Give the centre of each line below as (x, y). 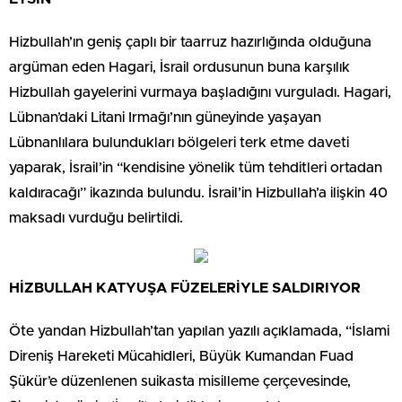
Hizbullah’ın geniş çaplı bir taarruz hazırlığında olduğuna (190, 42)
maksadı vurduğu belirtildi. (96, 218)
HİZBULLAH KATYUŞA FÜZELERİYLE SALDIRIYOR (185, 288)
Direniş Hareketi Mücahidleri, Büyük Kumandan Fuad (181, 356)
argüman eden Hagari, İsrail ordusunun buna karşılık (179, 67)
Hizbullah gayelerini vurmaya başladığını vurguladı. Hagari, (200, 92)
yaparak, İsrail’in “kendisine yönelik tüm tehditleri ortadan (196, 167)
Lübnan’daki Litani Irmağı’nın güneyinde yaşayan (165, 117)
